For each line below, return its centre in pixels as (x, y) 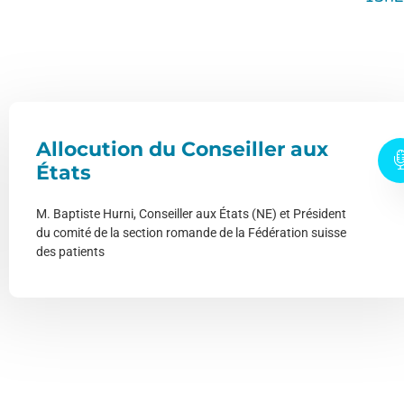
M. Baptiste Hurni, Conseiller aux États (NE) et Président (191, 213)
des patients (70, 251)
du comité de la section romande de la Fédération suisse (191, 232)
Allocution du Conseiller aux (182, 149)
